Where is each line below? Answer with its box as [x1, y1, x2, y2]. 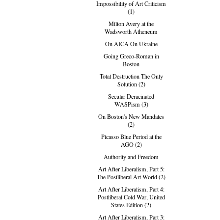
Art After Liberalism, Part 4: [98, 185, 165, 193]
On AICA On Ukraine [105, 40, 158, 48]
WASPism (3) [114, 100, 148, 109]
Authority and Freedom [104, 153, 159, 161]
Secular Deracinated [108, 92, 154, 101]
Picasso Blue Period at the [101, 133, 162, 141]
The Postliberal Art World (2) [97, 173, 165, 181]
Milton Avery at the [109, 20, 154, 28]
